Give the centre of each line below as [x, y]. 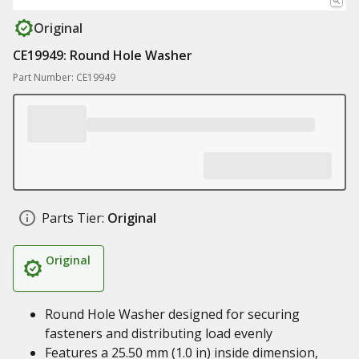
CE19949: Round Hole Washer [103, 55]
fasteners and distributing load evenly [159, 333]
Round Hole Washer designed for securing [172, 314]
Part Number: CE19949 [64, 77]
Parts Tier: [73, 218]
